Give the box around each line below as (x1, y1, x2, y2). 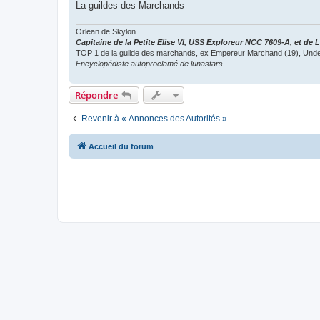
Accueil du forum (89, 142, 154, 151)
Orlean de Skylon (76, 27, 136, 36)
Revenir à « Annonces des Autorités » (81, 114, 227, 124)
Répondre (75, 89, 118, 102)
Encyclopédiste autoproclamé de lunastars (76, 59, 223, 69)
